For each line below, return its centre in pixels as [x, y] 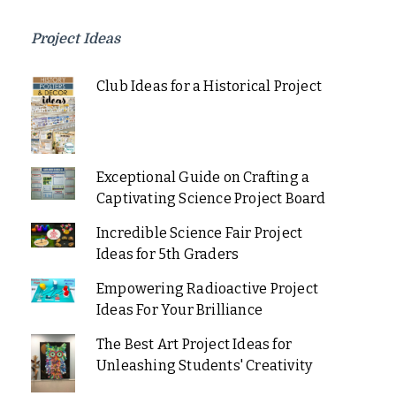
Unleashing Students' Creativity [204, 365]
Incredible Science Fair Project [199, 232]
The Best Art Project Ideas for [194, 344]
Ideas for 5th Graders [168, 254]
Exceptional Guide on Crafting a [203, 177]
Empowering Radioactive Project [207, 288]
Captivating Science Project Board [211, 198]
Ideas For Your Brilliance [179, 309]
